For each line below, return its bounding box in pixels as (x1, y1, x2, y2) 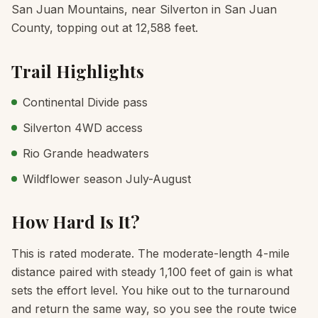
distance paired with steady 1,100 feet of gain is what (11, 265, 292, 279)
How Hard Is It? (11, 210, 140, 233)
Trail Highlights (11, 60, 144, 82)
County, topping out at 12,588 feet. (11, 21, 198, 35)
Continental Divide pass (23, 95, 148, 109)
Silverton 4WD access (23, 121, 143, 135)
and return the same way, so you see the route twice (11, 302, 297, 316)
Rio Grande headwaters (23, 146, 149, 160)
